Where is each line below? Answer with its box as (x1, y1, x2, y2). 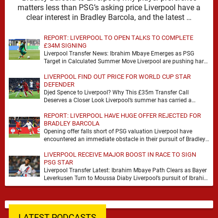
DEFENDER (44, 80, 74, 88)
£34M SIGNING (44, 41, 87, 49)
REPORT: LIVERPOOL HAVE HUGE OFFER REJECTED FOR (44, 111, 201, 119)
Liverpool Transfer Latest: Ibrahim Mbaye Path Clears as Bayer (44, 166, 207, 174)
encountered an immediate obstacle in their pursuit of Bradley (44, 135, 205, 143)
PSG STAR (44, 158, 73, 166)
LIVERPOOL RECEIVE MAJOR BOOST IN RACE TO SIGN (44, 150, 196, 158)
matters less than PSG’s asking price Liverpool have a (18, 2, 200, 12)
